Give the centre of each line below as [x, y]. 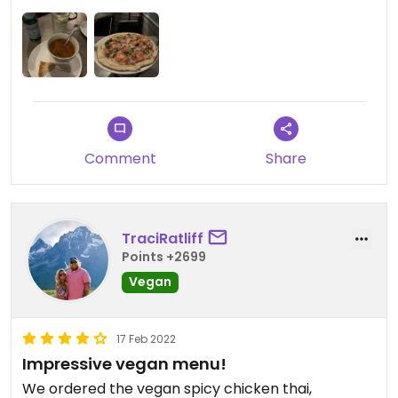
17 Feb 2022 [146, 339]
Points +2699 [164, 256]
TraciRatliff [163, 238]
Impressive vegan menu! [124, 364]
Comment [120, 159]
